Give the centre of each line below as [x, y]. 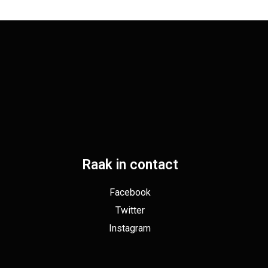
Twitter [130, 211]
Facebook [130, 193]
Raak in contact [130, 165]
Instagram [130, 229]
